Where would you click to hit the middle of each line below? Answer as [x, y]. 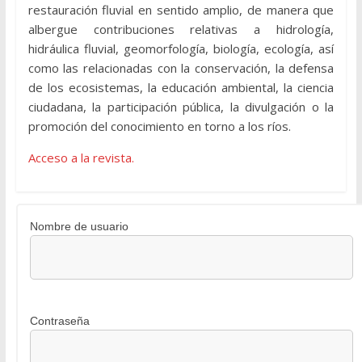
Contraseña [59, 321]
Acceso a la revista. [81, 158]
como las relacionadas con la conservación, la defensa [181, 68]
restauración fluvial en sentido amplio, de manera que [181, 10]
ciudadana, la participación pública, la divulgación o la [181, 107]
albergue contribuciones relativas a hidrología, [181, 29]
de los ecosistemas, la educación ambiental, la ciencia [181, 88]
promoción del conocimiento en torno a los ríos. [159, 126]
